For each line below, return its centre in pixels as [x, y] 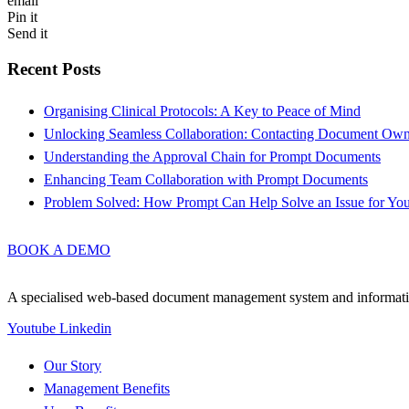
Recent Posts [54, 69]
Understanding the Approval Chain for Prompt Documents [212, 156]
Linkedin [85, 328]
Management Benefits [107, 388]
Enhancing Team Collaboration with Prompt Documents [206, 179]
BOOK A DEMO [59, 249]
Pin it [22, 17]
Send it [27, 34]
